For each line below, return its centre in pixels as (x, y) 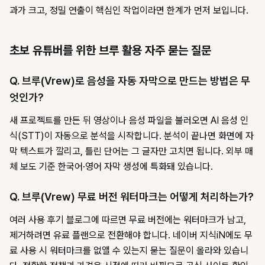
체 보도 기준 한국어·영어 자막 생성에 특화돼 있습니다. (111, 167)
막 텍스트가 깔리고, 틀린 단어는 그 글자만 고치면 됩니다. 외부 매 (131, 151)
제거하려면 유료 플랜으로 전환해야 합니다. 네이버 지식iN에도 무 (131, 235)
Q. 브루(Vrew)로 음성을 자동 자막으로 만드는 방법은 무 (130, 81)
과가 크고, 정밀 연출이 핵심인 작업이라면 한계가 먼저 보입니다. (129, 11)
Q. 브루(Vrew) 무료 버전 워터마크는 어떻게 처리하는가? (132, 197)
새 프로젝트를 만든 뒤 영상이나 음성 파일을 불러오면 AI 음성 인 (129, 121)
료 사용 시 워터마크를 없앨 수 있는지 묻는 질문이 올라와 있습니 (129, 251)
